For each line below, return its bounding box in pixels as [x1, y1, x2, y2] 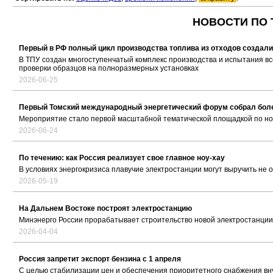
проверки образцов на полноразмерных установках [19, 64, 199, 73]
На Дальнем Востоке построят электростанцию [19, 204, 192, 213]
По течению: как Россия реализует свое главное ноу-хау [19, 154, 225, 163]
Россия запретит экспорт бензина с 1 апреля [19, 255, 181, 264]
